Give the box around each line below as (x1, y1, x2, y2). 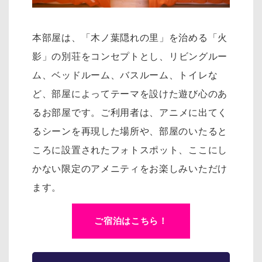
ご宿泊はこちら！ (94, 216, 168, 226)
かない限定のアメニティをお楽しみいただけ (32, 163, 227, 174)
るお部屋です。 (32, 107, 101, 118)
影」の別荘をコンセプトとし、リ (32, 51, 179, 61)
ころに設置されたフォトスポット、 (32, 144, 189, 155)
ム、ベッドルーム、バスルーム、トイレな (32, 70, 218, 80)
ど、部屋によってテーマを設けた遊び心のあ (32, 88, 228, 99)
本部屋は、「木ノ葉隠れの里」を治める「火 (32, 32, 228, 43)
